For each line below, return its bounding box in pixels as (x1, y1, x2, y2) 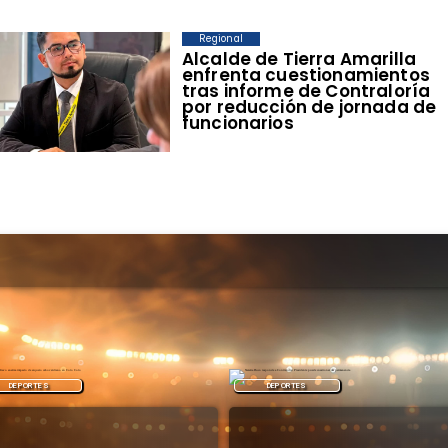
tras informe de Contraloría (181, 79, 431, 104)
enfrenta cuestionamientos (181, 63, 430, 88)
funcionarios (181, 111, 294, 136)
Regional (199, 32, 243, 46)
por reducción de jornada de (181, 95, 437, 120)
